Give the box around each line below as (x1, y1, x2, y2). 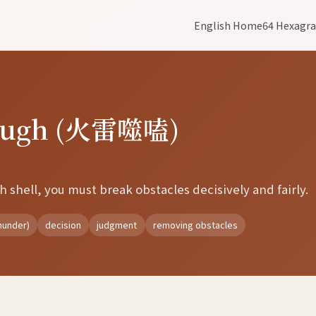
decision (44, 218, 81, 232)
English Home (194, 18, 262, 32)
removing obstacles (152, 218, 238, 232)
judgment (97, 218, 138, 232)
